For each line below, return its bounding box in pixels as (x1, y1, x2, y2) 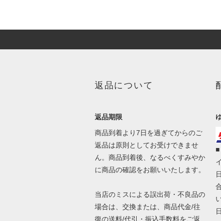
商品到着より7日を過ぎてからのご (94, 128, 202, 137)
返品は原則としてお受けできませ (94, 141, 198, 149)
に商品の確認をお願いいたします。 (94, 165, 205, 174)
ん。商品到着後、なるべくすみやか (94, 153, 205, 161)
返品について (94, 80, 153, 90)
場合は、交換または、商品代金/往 (94, 202, 200, 211)
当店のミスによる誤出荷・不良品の (94, 190, 205, 198)
